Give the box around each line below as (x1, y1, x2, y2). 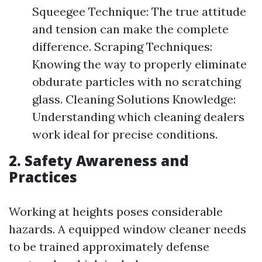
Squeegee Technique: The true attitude (32, 4, 246, 19)
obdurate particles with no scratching (32, 74, 241, 89)
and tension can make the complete (32, 22, 229, 36)
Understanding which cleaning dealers (32, 109, 244, 124)
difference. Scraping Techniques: (32, 39, 212, 54)
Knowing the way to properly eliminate (32, 57, 247, 71)
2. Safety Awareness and (9, 151, 189, 170)
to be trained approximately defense (9, 239, 209, 254)
